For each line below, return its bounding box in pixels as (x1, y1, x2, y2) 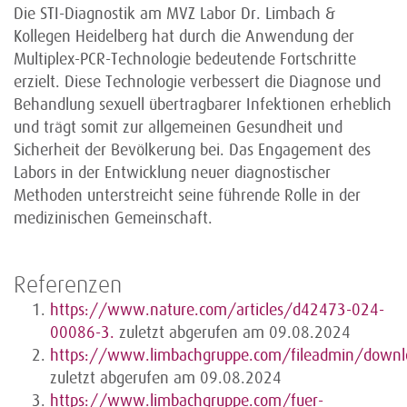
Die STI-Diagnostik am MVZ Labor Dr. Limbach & (14, 4, 335, 23)
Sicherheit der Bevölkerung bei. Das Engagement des (14, 140, 371, 159)
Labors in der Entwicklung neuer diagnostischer (14, 163, 331, 182)
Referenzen (14, 273, 122, 298)
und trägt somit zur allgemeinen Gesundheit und (14, 117, 342, 136)
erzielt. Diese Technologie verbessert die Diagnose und (14, 72, 381, 91)
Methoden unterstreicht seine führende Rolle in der (14, 185, 361, 204)
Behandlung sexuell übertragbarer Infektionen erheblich (14, 94, 392, 114)
